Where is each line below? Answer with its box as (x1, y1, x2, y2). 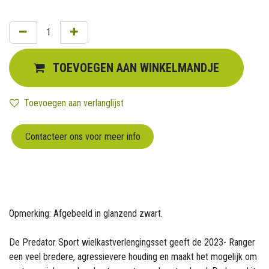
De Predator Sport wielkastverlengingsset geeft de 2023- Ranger (9, 236, 255, 248)
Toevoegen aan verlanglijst (24, 97, 124, 109)
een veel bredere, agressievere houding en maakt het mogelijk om (9, 250, 257, 262)
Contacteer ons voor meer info (25, 130, 141, 142)
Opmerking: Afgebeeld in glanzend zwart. (9, 207, 163, 219)
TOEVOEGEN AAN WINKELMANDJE (53, 61, 219, 76)
